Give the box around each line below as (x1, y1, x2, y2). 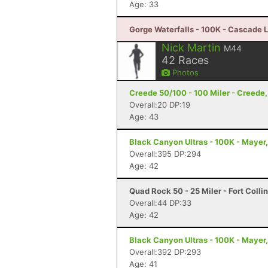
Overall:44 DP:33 (129, 198, 191, 208)
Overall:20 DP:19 (129, 100, 190, 109)
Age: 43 (129, 112, 159, 121)
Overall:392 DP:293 (129, 247, 201, 257)
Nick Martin (162, 41, 221, 54)
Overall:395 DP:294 (129, 149, 201, 159)
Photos (170, 68, 199, 77)
